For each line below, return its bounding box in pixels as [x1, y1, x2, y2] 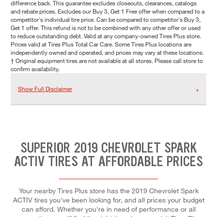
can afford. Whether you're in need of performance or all [21, 204, 196, 213]
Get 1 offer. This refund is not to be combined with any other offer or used [11, 24, 201, 32]
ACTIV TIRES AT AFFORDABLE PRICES [14, 152, 203, 171]
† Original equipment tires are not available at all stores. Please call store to [11, 57, 203, 65]
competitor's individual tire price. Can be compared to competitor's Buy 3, [11, 15, 201, 24]
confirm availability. [11, 65, 60, 73]
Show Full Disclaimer [18, 85, 72, 93]
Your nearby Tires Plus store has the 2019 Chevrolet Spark [18, 186, 199, 195]
